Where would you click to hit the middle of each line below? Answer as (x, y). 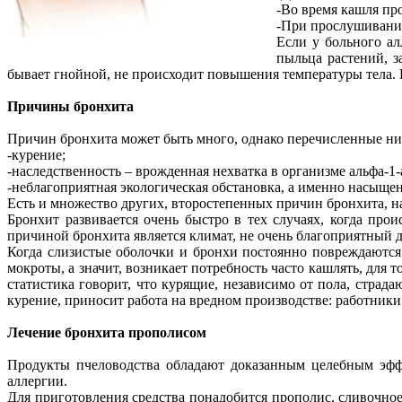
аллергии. (39, 380)
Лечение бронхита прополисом (107, 332)
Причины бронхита (70, 106)
